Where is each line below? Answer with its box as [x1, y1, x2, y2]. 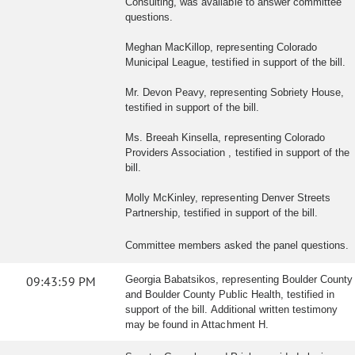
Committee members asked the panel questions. [125, 239, 349, 251]
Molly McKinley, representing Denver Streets [125, 192, 330, 204]
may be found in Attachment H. [125, 319, 269, 330]
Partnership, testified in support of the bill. [125, 207, 319, 219]
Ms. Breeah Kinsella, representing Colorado [125, 132, 325, 143]
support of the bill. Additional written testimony [125, 303, 338, 315]
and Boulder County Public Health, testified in [125, 288, 335, 300]
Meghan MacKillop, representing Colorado [125, 41, 317, 53]
